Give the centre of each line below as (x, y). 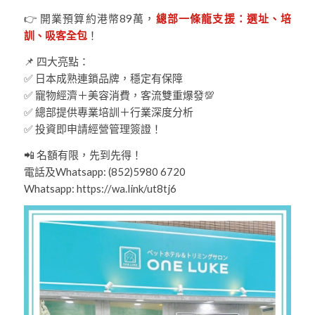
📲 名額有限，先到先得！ (83, 154)
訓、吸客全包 (55, 36)
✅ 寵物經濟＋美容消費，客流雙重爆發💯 (119, 95)
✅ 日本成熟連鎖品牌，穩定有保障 (103, 78)
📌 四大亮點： (56, 61)
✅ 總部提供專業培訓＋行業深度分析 (108, 111)
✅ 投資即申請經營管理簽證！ (92, 128)
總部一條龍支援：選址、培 (224, 19)
